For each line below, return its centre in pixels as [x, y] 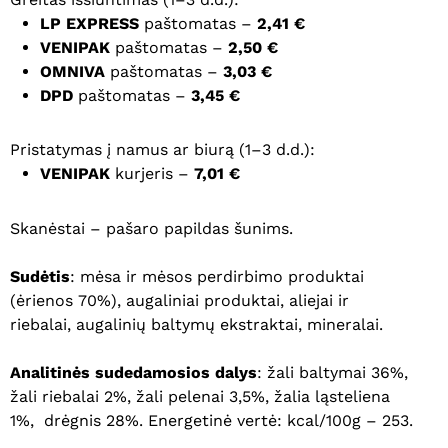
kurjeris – [152, 173]
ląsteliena [352, 396]
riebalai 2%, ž [93, 396]
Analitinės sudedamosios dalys [133, 372]
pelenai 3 [203, 396]
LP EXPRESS [89, 23]
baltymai [335, 372]
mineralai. [345, 324]
